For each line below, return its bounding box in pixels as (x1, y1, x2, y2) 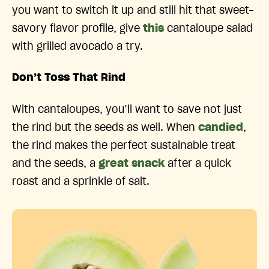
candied (198, 122, 243, 133)
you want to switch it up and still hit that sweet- (12, 5, 254, 16)
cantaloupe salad (164, 23, 253, 34)
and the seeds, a (12, 158, 98, 169)
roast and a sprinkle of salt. (12, 176, 150, 187)
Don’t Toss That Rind (12, 73, 125, 84)
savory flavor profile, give (12, 23, 143, 34)
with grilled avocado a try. (12, 41, 143, 52)
